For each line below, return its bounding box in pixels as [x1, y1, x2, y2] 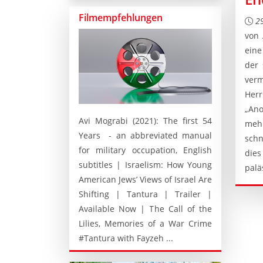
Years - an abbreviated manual [79, 129, 212, 141]
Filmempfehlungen [79, 11, 163, 25]
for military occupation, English [79, 144, 212, 156]
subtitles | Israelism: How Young [79, 159, 212, 170]
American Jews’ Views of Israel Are [79, 173, 212, 185]
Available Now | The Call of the [79, 203, 212, 214]
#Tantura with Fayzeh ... [79, 232, 173, 244]
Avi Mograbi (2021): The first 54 [79, 114, 212, 126]
